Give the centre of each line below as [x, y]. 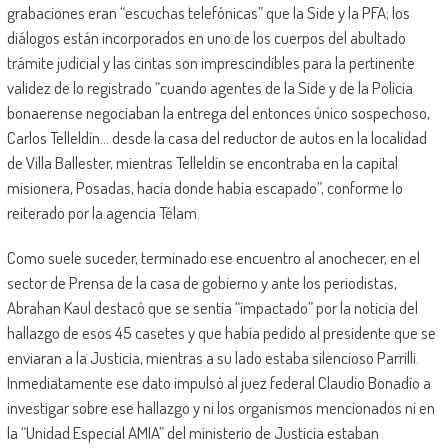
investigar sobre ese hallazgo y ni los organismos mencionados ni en [220, 408]
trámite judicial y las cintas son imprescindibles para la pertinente [210, 63]
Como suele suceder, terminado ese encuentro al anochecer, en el [213, 258]
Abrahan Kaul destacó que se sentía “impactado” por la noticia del [212, 308]
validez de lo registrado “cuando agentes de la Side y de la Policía [209, 88]
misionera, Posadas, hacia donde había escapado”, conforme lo [204, 188]
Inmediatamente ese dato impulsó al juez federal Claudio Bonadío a [218, 383]
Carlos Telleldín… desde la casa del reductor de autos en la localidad [216, 138]
